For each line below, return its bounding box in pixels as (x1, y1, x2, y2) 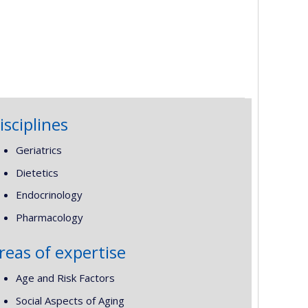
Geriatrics (15, 143, 62, 157)
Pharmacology (15, 210, 83, 224)
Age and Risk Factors (15, 271, 115, 285)
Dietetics (15, 165, 58, 179)
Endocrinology (15, 188, 82, 202)
